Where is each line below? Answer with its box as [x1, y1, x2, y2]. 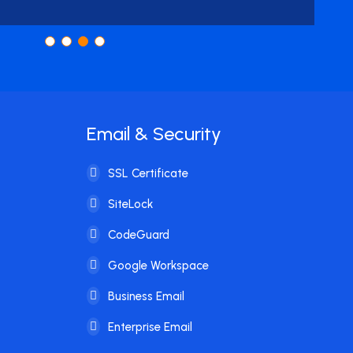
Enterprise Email [104, 320, 192, 334]
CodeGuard [104, 228, 169, 242]
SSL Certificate [104, 166, 188, 180]
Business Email [104, 289, 184, 303]
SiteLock [104, 197, 153, 211]
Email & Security [86, 122, 221, 145]
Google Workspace [104, 258, 209, 273]
